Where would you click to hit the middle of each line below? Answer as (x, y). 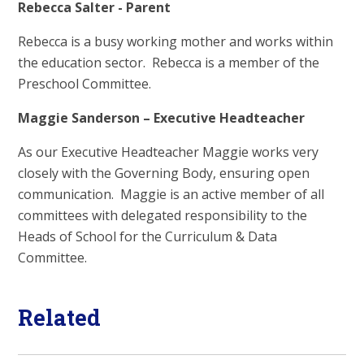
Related (60, 316)
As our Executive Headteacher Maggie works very (169, 152)
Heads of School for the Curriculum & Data (148, 237)
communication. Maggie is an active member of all (171, 195)
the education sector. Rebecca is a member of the (169, 63)
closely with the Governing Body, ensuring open (164, 173)
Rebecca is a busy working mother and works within (176, 42)
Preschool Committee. (85, 84)
